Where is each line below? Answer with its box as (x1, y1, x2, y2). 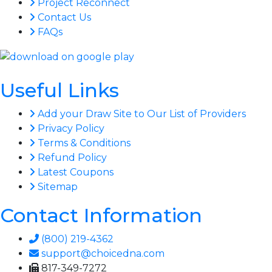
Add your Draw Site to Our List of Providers (38, 107, 246, 120)
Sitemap (38, 180, 78, 192)
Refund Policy (38, 151, 107, 163)
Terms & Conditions (38, 137, 131, 149)
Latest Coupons (38, 166, 114, 178)
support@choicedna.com (41, 247, 165, 259)
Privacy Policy (38, 122, 104, 134)
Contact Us (38, 11, 91, 23)
